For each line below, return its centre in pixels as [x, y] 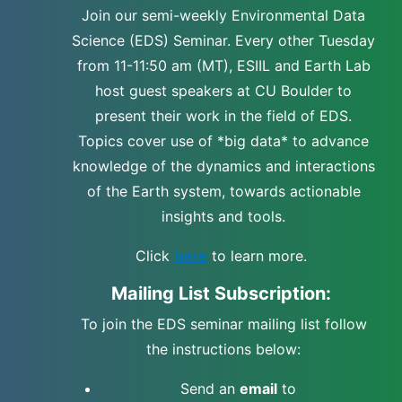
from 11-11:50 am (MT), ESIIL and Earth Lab [223, 65]
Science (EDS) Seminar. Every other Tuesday [223, 40]
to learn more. [259, 255]
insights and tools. [223, 216]
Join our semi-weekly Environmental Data [223, 15]
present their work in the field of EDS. [223, 115]
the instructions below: [223, 349]
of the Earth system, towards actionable [223, 191]
